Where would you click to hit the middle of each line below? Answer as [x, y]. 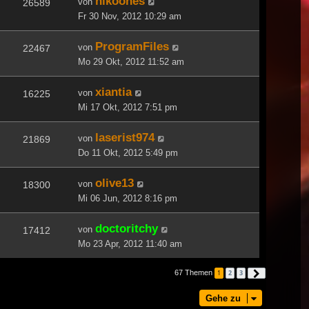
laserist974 [125, 137]
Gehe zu [223, 298]
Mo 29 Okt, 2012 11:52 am [131, 61]
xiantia [113, 91]
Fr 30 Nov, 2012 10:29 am [130, 16]
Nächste [277, 273]
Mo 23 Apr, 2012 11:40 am [130, 243]
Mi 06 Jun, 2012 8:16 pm [128, 198]
